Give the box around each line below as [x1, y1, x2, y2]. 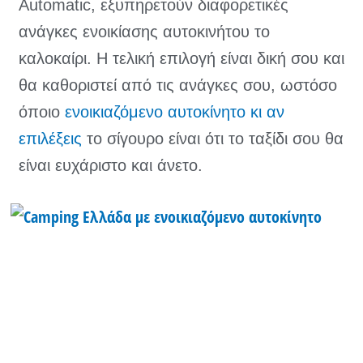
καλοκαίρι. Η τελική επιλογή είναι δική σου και [19, 49, 344, 68]
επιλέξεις [19, 130, 82, 148]
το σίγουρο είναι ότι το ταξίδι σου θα [82, 130, 344, 148]
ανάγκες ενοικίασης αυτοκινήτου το [19, 23, 270, 41]
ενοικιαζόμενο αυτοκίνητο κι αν [65, 103, 284, 122]
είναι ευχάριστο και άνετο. [19, 156, 203, 175]
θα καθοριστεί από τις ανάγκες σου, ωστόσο [19, 76, 337, 95]
